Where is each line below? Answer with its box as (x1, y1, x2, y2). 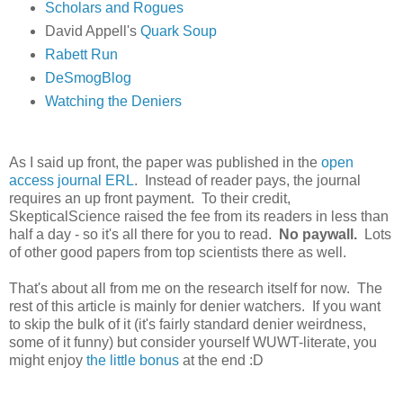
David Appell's (44, 22, 140, 39)
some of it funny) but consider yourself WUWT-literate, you (9, 335, 377, 351)
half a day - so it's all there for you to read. (9, 227, 279, 243)
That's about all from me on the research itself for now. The (9, 281, 382, 297)
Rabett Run (44, 46, 118, 62)
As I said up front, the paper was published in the (9, 155, 321, 171)
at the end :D (179, 353, 264, 369)
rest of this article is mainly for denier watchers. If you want (9, 299, 381, 315)
